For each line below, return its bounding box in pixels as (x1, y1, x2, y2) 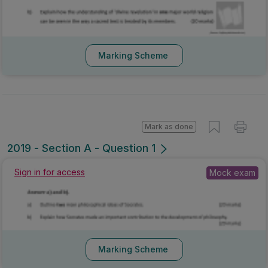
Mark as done (145, 121, 193, 131)
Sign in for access (14, 166, 85, 177)
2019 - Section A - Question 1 (7, 141, 156, 154)
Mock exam (209, 167, 255, 178)
